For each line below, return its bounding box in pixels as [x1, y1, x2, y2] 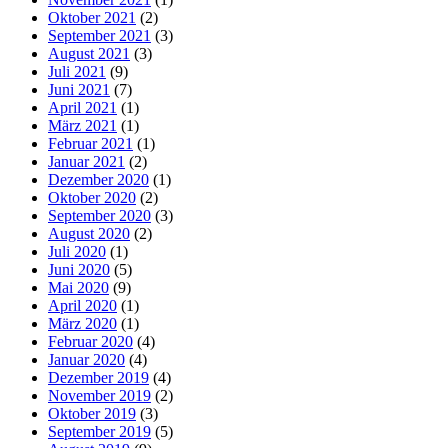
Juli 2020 [48, 243, 106, 261]
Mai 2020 [48, 279, 109, 297]
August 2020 [48, 225, 130, 243]
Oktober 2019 [48, 405, 136, 423]
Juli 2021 [48, 63, 106, 81]
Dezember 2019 [48, 369, 149, 387]
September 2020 [48, 207, 151, 225]
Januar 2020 [48, 351, 125, 369]
